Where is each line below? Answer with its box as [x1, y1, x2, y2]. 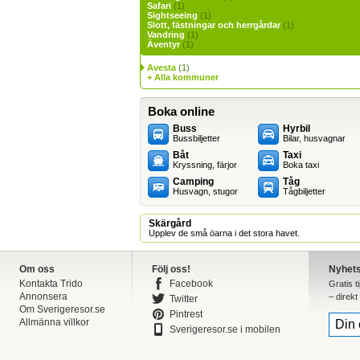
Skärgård [149, 218, 191, 229]
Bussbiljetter [173, 133, 220, 143]
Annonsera [19, 291, 67, 302]
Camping [173, 176, 214, 187]
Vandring [147, 30, 185, 39]
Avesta [147, 63, 176, 72]
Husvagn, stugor [173, 186, 238, 196]
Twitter [170, 293, 198, 305]
